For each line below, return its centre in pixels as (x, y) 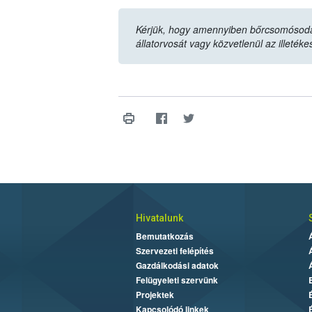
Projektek (155, 295)
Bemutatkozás (164, 236)
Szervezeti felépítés (174, 251)
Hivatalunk (159, 218)
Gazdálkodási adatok (177, 266)
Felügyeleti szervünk (177, 280)
